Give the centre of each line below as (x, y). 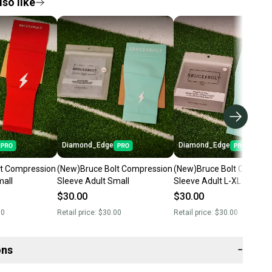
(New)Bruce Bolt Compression (114, 169)
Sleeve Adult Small (93, 181)
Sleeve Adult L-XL (207, 181)
